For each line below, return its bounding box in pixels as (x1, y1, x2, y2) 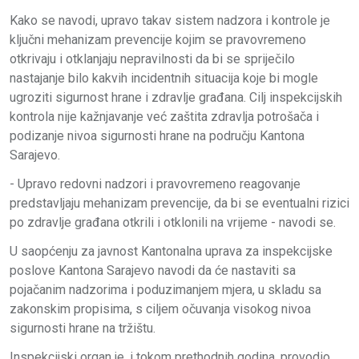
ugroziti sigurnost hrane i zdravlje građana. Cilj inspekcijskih (10, 89, 342, 105)
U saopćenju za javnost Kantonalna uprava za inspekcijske (10, 243, 333, 259)
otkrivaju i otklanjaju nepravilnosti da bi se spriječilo (10, 50, 295, 67)
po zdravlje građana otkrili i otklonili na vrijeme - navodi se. (10, 214, 339, 230)
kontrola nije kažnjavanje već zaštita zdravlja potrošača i (10, 108, 319, 124)
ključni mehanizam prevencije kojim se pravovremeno (10, 31, 306, 47)
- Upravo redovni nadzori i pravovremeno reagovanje (10, 175, 301, 192)
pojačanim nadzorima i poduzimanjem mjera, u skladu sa (10, 281, 321, 297)
